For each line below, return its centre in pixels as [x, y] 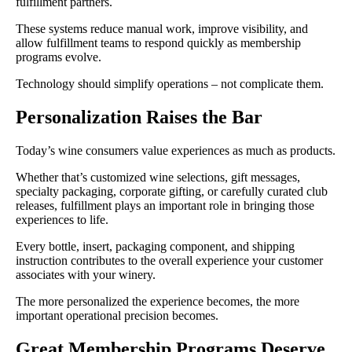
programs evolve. [59, 57]
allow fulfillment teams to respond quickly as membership [158, 42]
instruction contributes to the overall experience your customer [169, 260]
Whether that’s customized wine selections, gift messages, [158, 177]
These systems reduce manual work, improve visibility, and [162, 28]
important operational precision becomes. [117, 315]
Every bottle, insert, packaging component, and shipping [155, 246]
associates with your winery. [86, 274]
